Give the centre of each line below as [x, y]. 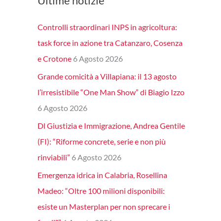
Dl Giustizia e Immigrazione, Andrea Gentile [111, 126]
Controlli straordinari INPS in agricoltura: [107, 27]
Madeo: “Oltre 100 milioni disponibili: [101, 191]
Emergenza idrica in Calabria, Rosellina [102, 175]
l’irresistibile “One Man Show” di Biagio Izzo [111, 92]
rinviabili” [54, 157]
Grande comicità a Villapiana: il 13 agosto [107, 76]
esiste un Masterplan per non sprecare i [104, 207]
